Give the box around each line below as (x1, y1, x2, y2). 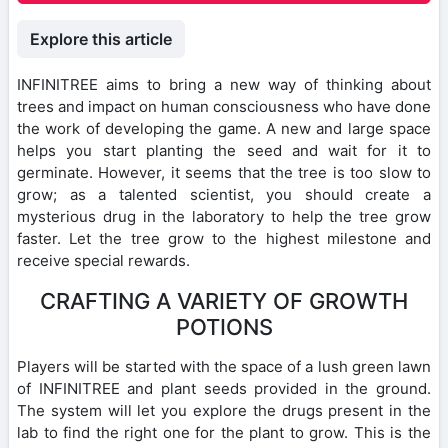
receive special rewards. (17, 250, 190, 270)
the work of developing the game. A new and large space (17, 118, 431, 138)
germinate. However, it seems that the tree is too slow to (17, 162, 431, 182)
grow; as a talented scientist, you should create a (17, 184, 431, 204)
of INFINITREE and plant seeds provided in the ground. (17, 378, 431, 398)
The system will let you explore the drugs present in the (17, 400, 431, 420)
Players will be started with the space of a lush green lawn (17, 356, 431, 376)
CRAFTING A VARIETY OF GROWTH (40, 287, 408, 314)
